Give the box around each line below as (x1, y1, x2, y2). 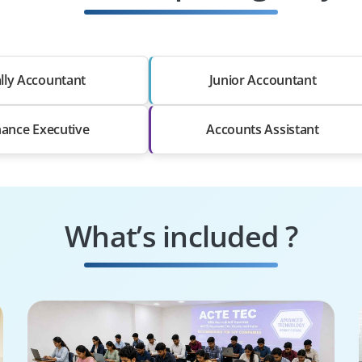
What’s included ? (65, 216, 297, 256)
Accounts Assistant (206, 120, 319, 138)
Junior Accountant (208, 70, 317, 89)
